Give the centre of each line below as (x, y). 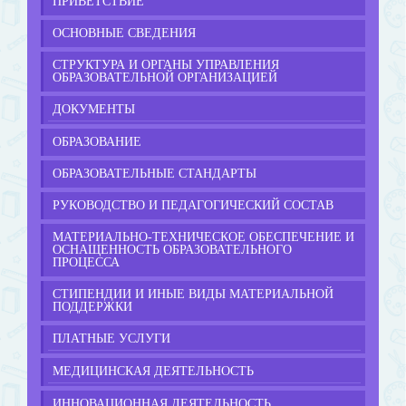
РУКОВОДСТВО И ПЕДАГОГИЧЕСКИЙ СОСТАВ (193, 206)
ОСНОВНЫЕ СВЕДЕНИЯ (124, 34)
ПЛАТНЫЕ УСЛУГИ (111, 339)
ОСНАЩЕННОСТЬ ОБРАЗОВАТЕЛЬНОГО (172, 250)
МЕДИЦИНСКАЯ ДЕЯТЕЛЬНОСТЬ (153, 372)
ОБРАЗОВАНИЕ (97, 142)
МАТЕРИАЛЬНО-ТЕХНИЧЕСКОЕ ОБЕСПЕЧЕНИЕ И (203, 237)
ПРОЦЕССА (86, 263)
